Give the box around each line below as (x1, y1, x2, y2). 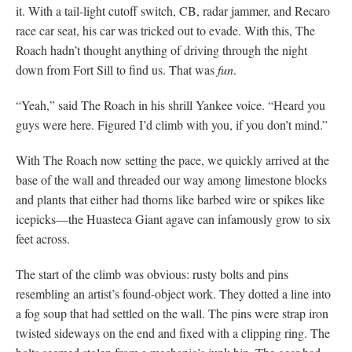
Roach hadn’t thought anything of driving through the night (16, 41, 307, 58)
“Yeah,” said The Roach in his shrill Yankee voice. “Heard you (16, 96, 325, 113)
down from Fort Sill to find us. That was (16, 60, 218, 78)
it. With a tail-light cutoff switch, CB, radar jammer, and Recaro (16, 2, 330, 19)
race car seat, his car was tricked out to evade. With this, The (16, 21, 315, 38)
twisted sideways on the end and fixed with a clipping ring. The (16, 324, 330, 341)
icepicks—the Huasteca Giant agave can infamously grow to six (16, 210, 331, 227)
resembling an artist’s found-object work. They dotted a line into (16, 284, 331, 302)
